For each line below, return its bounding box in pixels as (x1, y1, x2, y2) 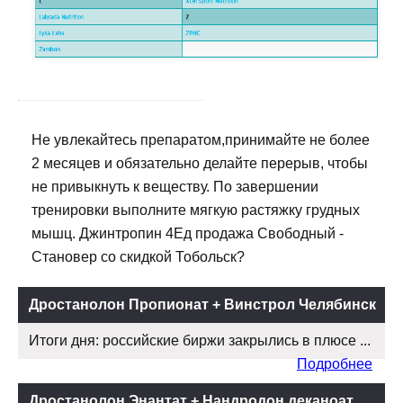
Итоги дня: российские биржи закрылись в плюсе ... (29, 333, 371, 349)
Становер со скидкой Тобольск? (31, 249, 245, 265)
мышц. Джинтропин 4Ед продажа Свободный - (31, 226, 344, 242)
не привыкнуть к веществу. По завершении (31, 179, 318, 195)
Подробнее (297, 356, 372, 372)
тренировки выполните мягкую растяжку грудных (31, 202, 360, 219)
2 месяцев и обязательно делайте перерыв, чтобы (31, 156, 368, 172)
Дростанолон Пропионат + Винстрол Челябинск (29, 297, 376, 313)
